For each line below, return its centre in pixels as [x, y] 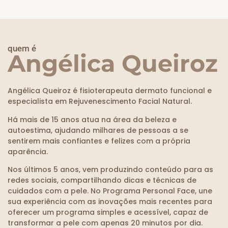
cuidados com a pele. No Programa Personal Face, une [110, 191]
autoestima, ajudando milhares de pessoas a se [98, 130]
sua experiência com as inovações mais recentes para [110, 202]
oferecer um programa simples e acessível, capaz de [108, 212]
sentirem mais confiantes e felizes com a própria [99, 141]
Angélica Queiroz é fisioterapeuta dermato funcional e [110, 91]
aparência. [28, 151]
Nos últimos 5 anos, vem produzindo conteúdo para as [110, 170]
